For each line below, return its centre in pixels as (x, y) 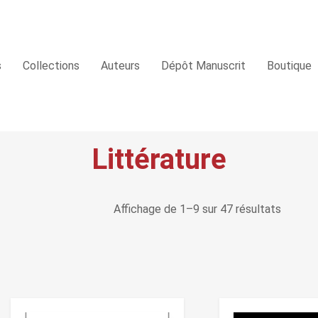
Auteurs (120, 65)
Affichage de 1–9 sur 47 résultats (197, 209)
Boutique (289, 65)
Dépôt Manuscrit (203, 65)
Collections (51, 65)
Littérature (159, 159)
